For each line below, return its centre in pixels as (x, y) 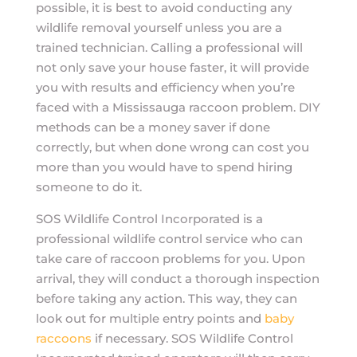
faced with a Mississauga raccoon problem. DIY (178, 107)
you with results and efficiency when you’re (165, 87)
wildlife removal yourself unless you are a (159, 27)
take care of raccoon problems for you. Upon (170, 259)
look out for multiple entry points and (150, 318)
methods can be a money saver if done (153, 127)
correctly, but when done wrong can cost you (172, 147)
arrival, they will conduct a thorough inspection (177, 279)
